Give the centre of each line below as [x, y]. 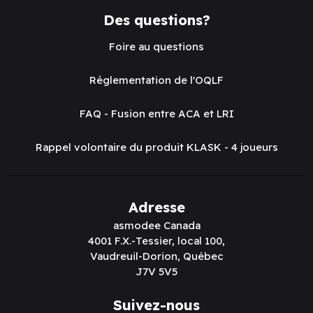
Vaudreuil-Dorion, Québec [156, 256]
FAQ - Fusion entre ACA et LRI [156, 113]
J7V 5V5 [156, 271]
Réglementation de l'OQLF [156, 80]
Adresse [156, 207]
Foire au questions [156, 46]
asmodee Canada [156, 225]
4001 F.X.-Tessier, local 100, [156, 240]
